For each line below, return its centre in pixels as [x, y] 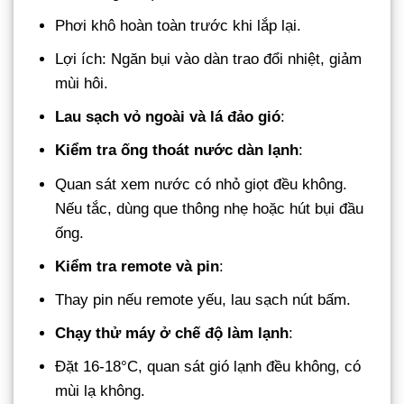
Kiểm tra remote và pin [138, 266]
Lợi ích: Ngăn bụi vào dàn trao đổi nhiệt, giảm [209, 60]
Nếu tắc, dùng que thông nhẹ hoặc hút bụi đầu [210, 208]
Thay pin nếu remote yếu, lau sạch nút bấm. [203, 299]
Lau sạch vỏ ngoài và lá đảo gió [168, 117]
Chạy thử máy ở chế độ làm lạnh [172, 334]
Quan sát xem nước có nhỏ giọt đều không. [202, 184]
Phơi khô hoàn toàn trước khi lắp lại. [179, 25]
